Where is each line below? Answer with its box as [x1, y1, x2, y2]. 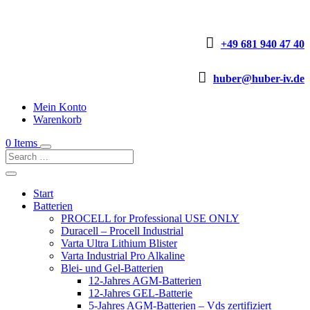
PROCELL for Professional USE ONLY [61, 212, 239, 224]
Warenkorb [33, 113, 82, 125]
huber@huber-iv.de [213, 72, 304, 84]
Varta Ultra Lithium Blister [61, 237, 177, 249]
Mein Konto [33, 100, 86, 113]
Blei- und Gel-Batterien [61, 262, 163, 274]
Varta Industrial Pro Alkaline [61, 249, 185, 262]
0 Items [6, 136, 37, 149]
